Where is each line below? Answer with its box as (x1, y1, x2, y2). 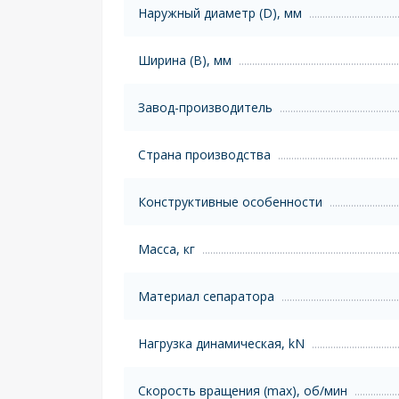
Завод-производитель (138, 98, 273, 116)
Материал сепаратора (138, 287, 274, 305)
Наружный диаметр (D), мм (138, 4, 302, 21)
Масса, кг (138, 240, 195, 257)
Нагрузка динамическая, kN (138, 334, 305, 352)
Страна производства (138, 145, 271, 163)
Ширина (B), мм (138, 51, 232, 69)
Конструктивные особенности (138, 192, 322, 210)
